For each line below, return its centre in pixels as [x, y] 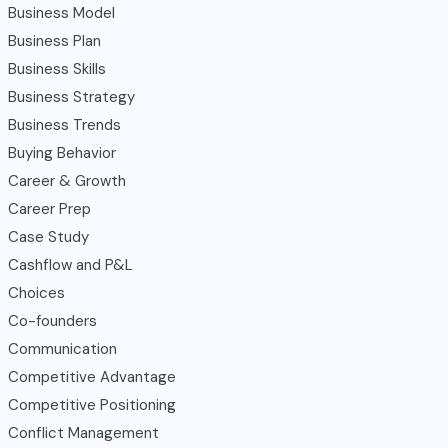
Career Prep [49, 208]
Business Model [61, 12]
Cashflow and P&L [70, 264]
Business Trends [64, 124]
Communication [62, 348]
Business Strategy [71, 96]
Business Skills [57, 68]
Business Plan [54, 40]
